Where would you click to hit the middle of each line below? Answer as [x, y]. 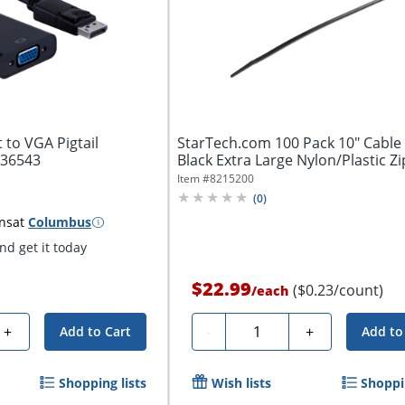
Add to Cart [95, 331]
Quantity [261, 329]
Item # [193, 179]
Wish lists [241, 383]
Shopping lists [102, 383]
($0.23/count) [338, 290]
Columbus [60, 222]
